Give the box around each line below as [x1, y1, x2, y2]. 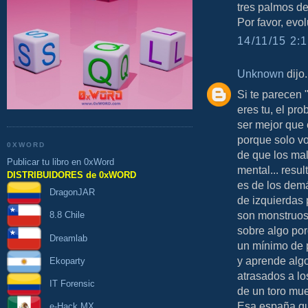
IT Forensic [41, 278, 95, 289]
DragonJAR [41, 187, 95, 197]
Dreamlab [41, 232, 87, 243]
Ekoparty [41, 255, 85, 266]
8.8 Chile [41, 210, 85, 221]
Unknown [237, 67, 284, 80]
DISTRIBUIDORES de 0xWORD [7, 169, 136, 180]
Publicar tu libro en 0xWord [7, 156, 114, 167]
